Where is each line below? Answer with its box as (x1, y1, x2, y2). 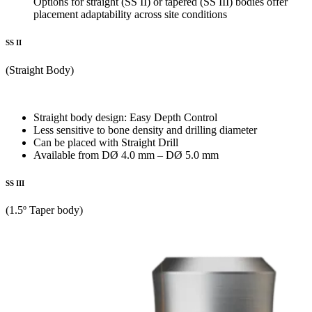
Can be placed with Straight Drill (33, 136, 178, 148)
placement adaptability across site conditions (33, 8, 227, 20)
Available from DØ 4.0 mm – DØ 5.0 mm (33, 148, 219, 161)
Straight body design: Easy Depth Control (33, 111, 217, 123)
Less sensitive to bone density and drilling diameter (33, 123, 257, 136)
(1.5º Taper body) (6, 204, 83, 217)
